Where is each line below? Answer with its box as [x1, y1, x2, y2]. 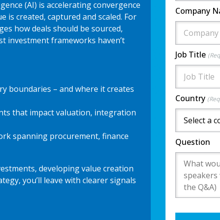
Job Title [175, 49, 208, 60]
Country [175, 92, 207, 104]
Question [175, 136, 210, 147]
